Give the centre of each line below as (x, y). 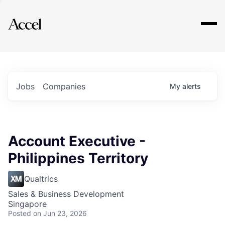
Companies (64, 86)
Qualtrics (41, 179)
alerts (192, 86)
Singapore (27, 204)
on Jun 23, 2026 (60, 213)
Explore (39, 18)
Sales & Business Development (66, 194)
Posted (20, 213)
